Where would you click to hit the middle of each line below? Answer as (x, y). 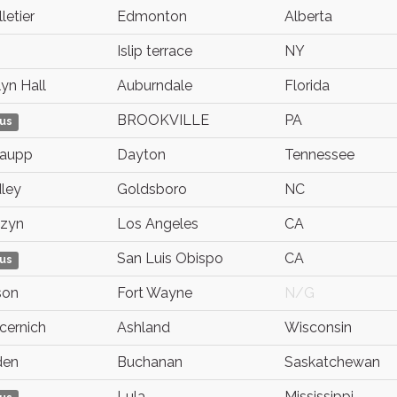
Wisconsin (318, 327)
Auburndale (155, 86)
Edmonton (152, 16)
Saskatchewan (332, 362)
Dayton (141, 155)
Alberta (308, 16)
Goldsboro (152, 189)
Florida (307, 86)
